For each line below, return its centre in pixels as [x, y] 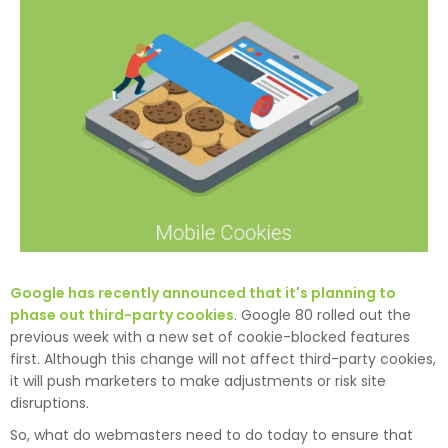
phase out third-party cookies [122, 314]
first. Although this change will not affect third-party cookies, [223, 358]
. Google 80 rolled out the [322, 314]
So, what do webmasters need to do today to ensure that [211, 434]
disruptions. [49, 402]
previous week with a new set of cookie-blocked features [210, 336]
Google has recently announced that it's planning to [203, 292]
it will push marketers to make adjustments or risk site [198, 380]
